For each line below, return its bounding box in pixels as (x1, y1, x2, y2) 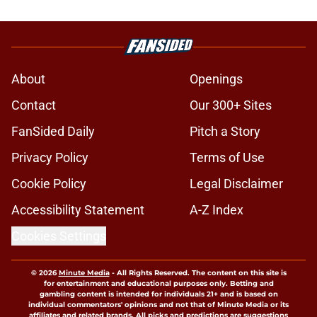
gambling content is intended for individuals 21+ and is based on (39, 289, 278, 299)
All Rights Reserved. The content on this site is (116, 268, 287, 278)
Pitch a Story (190, 124, 260, 139)
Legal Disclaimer (190, 176, 283, 192)
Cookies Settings (11, 229, 106, 244)
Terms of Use (190, 150, 265, 166)
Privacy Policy (11, 150, 88, 166)
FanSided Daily (11, 124, 95, 139)
